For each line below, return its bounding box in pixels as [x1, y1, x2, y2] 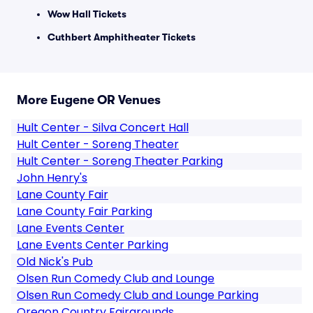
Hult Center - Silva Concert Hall [17, 119, 189, 136]
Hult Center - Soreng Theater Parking [17, 153, 223, 169]
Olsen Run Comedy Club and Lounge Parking [17, 287, 259, 303]
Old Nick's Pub [17, 254, 93, 270]
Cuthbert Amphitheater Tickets [48, 31, 196, 43]
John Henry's [17, 170, 87, 186]
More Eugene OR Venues [17, 93, 161, 107]
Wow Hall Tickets [48, 8, 126, 20]
